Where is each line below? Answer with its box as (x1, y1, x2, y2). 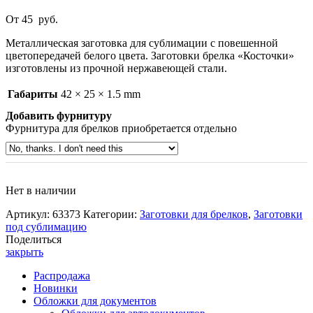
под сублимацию (6, 220, 87, 233)
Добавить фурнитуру (6, 109, 112, 122)
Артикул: (6, 208, 52, 220)
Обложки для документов (34, 294, 156, 307)
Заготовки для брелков (140, 208, 248, 220)
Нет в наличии (6, 184, 76, 196)
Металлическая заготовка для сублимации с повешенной (6, 36, 278, 49)
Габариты (8, 87, 58, 100)
